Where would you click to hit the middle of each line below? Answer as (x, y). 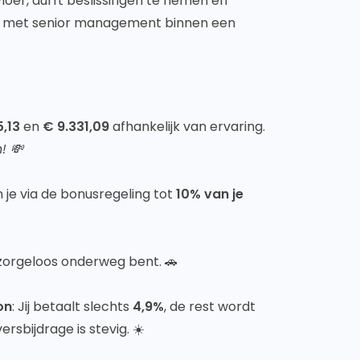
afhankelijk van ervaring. (188, 127)
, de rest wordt (210, 307)
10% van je (209, 194)
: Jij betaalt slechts (73, 307)
